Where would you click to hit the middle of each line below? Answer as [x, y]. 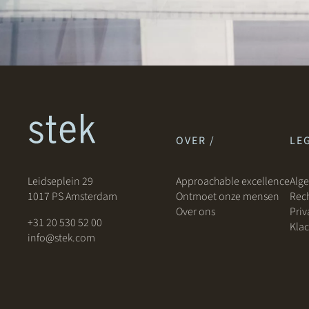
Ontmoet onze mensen [228, 197]
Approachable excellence [233, 182]
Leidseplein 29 [60, 182]
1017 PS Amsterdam [72, 197]
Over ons [197, 212]
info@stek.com [61, 238]
